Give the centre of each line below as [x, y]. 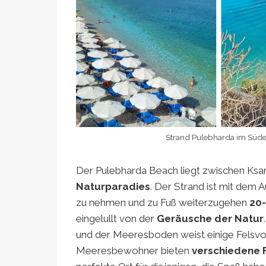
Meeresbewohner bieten [134, 251]
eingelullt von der [116, 219]
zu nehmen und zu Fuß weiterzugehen [163, 203]
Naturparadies [113, 187]
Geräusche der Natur [210, 219]
